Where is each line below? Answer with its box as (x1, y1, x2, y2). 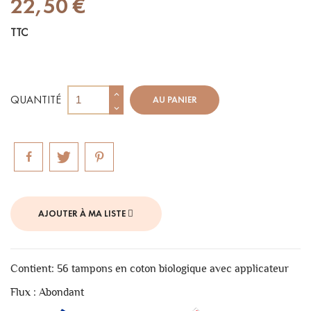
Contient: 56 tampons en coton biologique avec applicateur (10, 262, 289, 274)
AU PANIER (152, 94, 197, 106)
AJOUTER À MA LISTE (38, 208, 128, 219)
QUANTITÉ (10, 92, 61, 106)
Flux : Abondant (10, 285, 84, 298)
